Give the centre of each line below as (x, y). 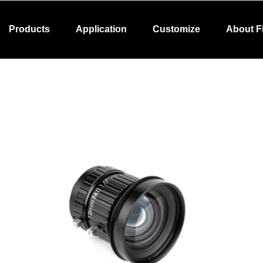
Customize (176, 29)
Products (29, 29)
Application (101, 29)
